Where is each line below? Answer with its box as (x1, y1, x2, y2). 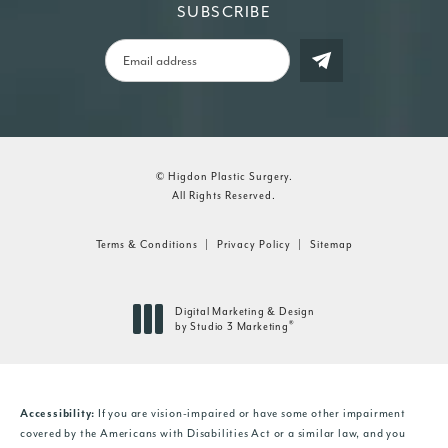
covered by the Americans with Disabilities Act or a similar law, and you (20, 425, 406, 441)
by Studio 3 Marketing (175, 319, 289, 333)
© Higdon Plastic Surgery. (155, 169, 293, 183)
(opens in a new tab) (174, 333, 281, 347)
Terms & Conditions (95, 237, 198, 251)
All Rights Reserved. (172, 188, 276, 202)
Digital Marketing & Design (175, 304, 315, 318)
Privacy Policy (216, 237, 291, 251)
